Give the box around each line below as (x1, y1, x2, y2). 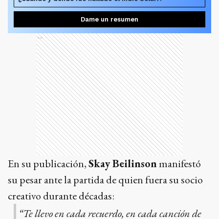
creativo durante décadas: (8, 188, 114, 203)
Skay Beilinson (88, 156, 157, 171)
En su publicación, (8, 156, 88, 171)
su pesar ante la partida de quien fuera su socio (8, 172, 203, 187)
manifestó (157, 156, 201, 171)
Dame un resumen (81, 15, 138, 23)
